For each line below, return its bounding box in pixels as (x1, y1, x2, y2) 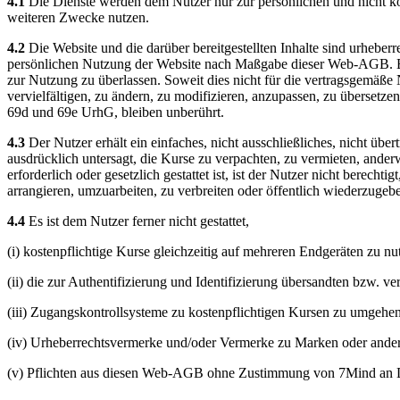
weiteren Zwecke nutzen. (7, 9, 149, 25)
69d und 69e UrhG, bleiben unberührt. (7, 104, 224, 120)
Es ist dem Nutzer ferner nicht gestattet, (25, 212, 249, 229)
